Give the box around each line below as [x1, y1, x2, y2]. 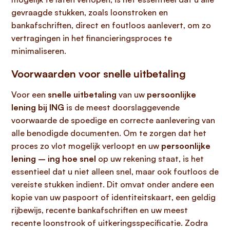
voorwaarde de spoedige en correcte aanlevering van [11, 115, 215, 125]
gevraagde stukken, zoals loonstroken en [11, 7, 168, 17]
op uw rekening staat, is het [96, 154, 204, 164]
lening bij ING [11, 102, 64, 112]
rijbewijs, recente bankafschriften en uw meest [11, 205, 188, 215]
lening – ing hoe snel [11, 154, 96, 164]
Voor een [11, 89, 48, 100]
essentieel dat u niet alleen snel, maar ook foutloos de [11, 166, 219, 177]
